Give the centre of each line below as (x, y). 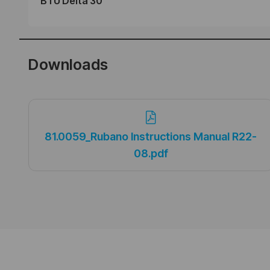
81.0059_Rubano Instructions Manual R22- (151, 137)
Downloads (68, 64)
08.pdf (151, 154)
